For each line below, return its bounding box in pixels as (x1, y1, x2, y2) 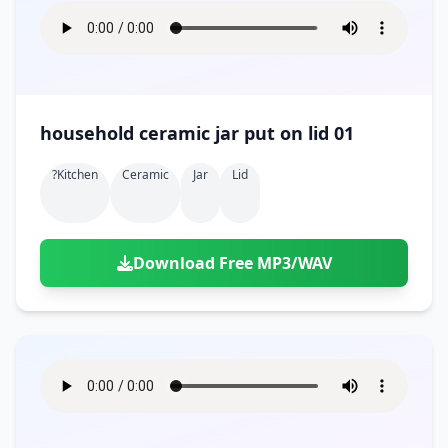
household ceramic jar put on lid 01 (40, 121, 354, 145)
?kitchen (52, 166, 98, 183)
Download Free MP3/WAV (132, 252, 332, 274)
